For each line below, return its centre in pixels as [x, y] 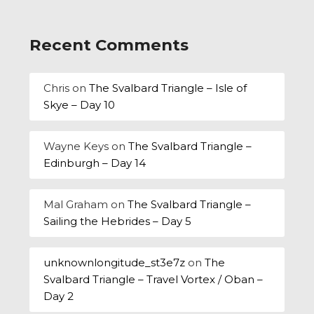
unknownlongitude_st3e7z [115, 263]
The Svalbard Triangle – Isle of [168, 88]
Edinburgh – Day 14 [95, 163]
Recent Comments [109, 45]
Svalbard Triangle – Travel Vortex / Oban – [153, 280]
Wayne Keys [76, 146]
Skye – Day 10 [80, 105]
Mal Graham [76, 205]
